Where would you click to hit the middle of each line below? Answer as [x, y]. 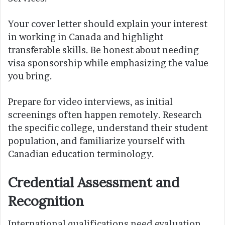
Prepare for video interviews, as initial [90, 102]
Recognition [46, 201]
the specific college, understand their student [108, 128]
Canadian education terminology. [81, 154]
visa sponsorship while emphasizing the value [108, 63]
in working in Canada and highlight [86, 37]
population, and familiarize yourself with [97, 141]
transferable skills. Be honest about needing [103, 50]
